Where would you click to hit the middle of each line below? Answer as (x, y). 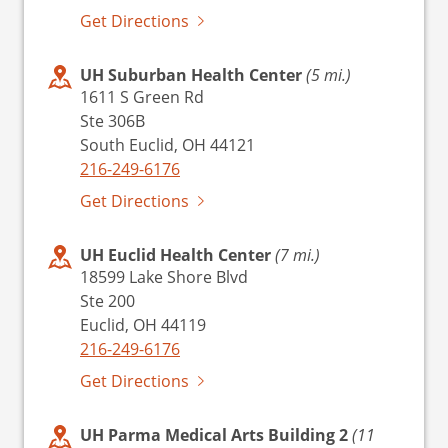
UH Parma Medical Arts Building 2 (216, 435)
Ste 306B (112, 120)
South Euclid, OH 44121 (167, 144)
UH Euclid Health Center (177, 255)
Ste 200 (107, 300)
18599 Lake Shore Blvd (164, 276)
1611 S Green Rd (142, 96)
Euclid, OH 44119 (143, 324)
